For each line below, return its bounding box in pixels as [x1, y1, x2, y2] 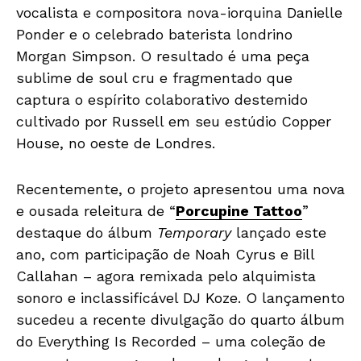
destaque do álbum [16, 223, 157, 241]
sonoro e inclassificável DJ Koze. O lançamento [16, 288, 345, 306]
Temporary [157, 223, 231, 241]
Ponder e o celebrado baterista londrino [16, 25, 293, 43]
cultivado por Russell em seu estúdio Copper [16, 112, 331, 130]
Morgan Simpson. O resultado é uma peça [16, 47, 309, 64]
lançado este [231, 223, 326, 241]
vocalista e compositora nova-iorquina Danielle [16, 3, 342, 21]
